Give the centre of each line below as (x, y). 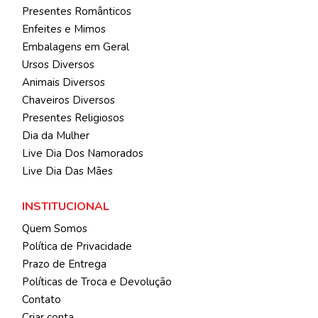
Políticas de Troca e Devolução (97, 281)
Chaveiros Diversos (68, 100)
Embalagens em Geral (76, 46)
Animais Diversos (64, 82)
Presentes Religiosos (73, 117)
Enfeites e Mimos (64, 29)
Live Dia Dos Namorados (83, 153)
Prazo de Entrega (64, 264)
